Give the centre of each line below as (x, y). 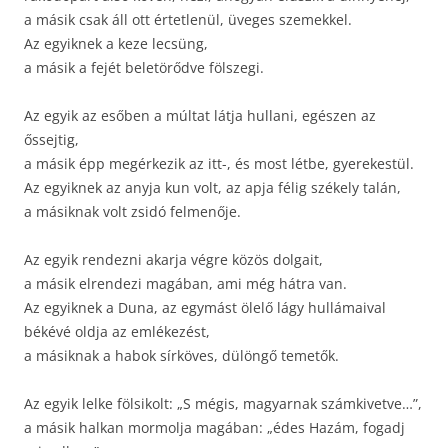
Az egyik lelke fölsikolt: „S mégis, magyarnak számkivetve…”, (223, 403)
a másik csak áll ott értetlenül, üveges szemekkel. (188, 19)
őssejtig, (51, 139)
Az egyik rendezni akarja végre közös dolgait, (173, 259)
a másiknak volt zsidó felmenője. (132, 211)
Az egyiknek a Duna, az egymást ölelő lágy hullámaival (205, 307)
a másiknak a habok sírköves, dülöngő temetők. (181, 355)
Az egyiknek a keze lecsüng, (116, 43)
